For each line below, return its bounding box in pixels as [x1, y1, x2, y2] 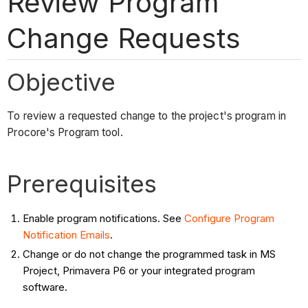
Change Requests [7, 21, 241, 55]
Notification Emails [22, 228, 110, 242]
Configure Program [184, 212, 274, 225]
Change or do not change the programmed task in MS [22, 247, 276, 261]
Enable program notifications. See [22, 212, 184, 225]
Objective [7, 67, 116, 96]
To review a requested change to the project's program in [7, 109, 286, 123]
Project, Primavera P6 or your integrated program [22, 264, 255, 278]
